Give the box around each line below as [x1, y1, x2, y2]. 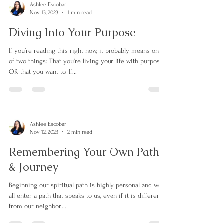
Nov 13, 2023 [30, 31, 58, 38]
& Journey [9, 181, 58, 196]
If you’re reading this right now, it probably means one [9, 68, 162, 76]
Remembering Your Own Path [9, 166, 159, 181]
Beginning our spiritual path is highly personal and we [9, 203, 162, 211]
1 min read [67, 31, 92, 38]
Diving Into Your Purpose [9, 47, 136, 62]
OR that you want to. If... [9, 89, 77, 97]
